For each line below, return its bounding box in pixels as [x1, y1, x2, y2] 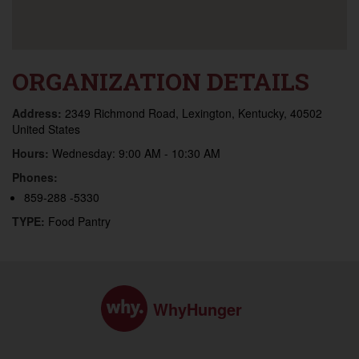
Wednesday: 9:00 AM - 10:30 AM [52, 145, 220, 161]
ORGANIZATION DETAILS [12, 66, 309, 97]
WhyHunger [153, 296, 242, 321]
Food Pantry [48, 213, 111, 229]
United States [12, 121, 80, 137]
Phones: [12, 169, 58, 185]
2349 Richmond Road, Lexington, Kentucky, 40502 [65, 105, 322, 121]
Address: [12, 105, 65, 121]
